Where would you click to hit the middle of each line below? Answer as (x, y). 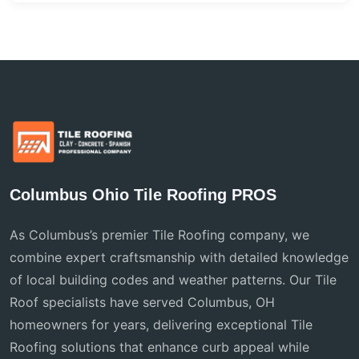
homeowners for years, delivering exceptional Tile (161, 325)
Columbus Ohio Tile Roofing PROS (143, 195)
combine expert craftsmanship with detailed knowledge (179, 258)
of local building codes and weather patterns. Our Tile (173, 280)
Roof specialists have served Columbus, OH (142, 303)
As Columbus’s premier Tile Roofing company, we (159, 235)
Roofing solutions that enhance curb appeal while (159, 347)
